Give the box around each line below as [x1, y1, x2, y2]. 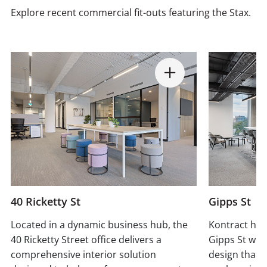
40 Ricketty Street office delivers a [11, 233, 162, 247]
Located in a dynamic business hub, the [11, 218, 188, 232]
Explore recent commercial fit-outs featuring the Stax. [11, 6, 251, 20]
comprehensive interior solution [11, 248, 156, 262]
